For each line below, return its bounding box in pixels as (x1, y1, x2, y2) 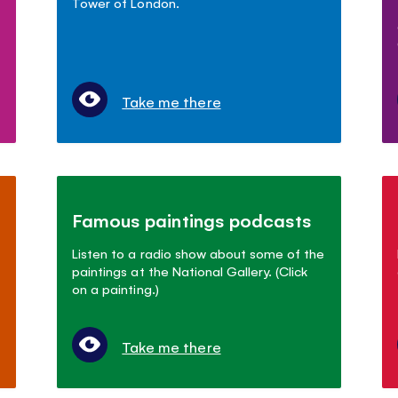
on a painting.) (72, 279, 159, 297)
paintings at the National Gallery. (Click (72, 261, 307, 279)
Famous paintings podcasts (72, 207, 312, 232)
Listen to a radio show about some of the (72, 243, 324, 261)
